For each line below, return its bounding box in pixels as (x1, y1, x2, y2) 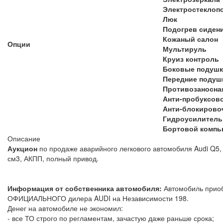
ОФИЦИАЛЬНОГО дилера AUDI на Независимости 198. (7, 193, 189, 203)
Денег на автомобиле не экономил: (7, 203, 123, 213)
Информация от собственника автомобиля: (7, 183, 162, 193)
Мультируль (163, 43, 207, 54)
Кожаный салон (163, 33, 218, 44)
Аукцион (7, 143, 37, 153)
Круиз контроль (163, 53, 219, 64)
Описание (7, 133, 40, 143)
